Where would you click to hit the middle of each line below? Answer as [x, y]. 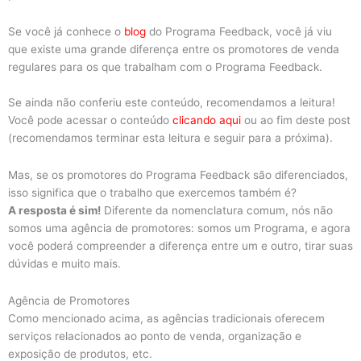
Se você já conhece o [64, 31]
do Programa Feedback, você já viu [241, 31]
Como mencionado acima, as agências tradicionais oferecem [166, 318]
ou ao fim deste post [296, 120]
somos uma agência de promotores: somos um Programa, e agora [179, 228]
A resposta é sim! [54, 210]
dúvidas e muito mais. [64, 263]
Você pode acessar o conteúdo [90, 120]
